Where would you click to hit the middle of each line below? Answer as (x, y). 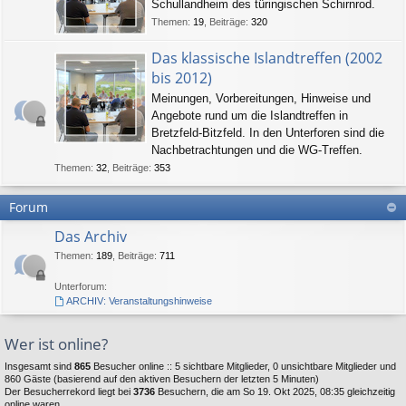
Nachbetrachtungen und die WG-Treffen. (257, 150)
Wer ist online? (56, 343)
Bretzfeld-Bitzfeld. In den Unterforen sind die (268, 132)
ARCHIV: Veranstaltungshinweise (139, 300)
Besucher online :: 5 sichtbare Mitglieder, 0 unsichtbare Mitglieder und (243, 366)
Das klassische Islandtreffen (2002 (267, 58)
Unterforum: (81, 286)
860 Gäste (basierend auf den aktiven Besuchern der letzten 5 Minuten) (162, 378)
